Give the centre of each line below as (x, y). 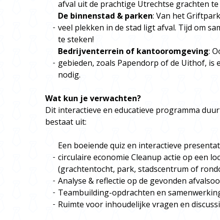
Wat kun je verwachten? (93, 98)
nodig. (69, 75)
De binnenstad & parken (105, 16)
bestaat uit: (66, 122)
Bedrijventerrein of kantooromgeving (133, 51)
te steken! (76, 39)
